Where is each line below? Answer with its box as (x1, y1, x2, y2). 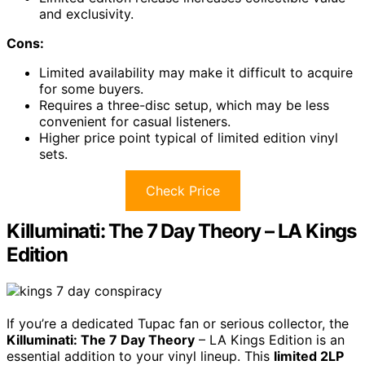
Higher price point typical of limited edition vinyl (39, 129, 338, 146)
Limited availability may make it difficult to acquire (39, 64, 353, 81)
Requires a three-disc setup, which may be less (39, 96, 329, 113)
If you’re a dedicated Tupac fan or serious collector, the (7, 314, 349, 332)
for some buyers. (39, 80, 143, 97)
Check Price (145, 182, 220, 199)
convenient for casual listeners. (39, 112, 231, 130)
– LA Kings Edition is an (195, 331, 345, 348)
